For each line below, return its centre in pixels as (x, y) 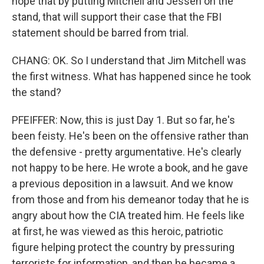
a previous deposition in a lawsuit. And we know (123, 184)
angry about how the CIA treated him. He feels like (128, 215)
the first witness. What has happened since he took (131, 76)
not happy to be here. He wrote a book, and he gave (130, 168)
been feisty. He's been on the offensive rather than (130, 136)
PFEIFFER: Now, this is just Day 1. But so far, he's (123, 120)
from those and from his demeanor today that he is (131, 199)
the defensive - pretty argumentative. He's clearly (127, 152)
